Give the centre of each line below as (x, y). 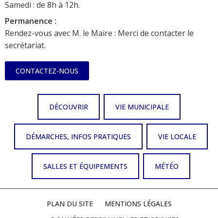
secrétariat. (25, 45)
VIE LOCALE (177, 137)
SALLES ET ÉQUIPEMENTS (85, 166)
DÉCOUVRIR (69, 107)
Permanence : (31, 21)
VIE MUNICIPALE (142, 107)
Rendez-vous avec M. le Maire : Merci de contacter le (99, 33)
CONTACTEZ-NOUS (47, 71)
